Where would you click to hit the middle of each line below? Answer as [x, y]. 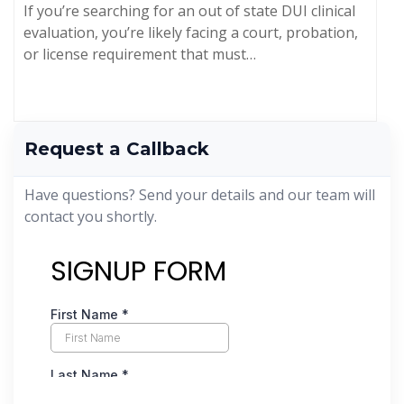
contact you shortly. [91, 216]
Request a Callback [117, 148]
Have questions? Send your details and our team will [200, 194]
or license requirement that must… [140, 54]
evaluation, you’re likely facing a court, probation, [191, 32]
